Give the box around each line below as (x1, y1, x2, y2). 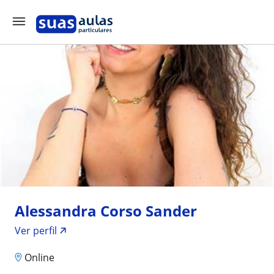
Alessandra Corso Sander (15, 201, 197, 221)
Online (24, 250, 54, 264)
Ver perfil (15, 224, 57, 237)
